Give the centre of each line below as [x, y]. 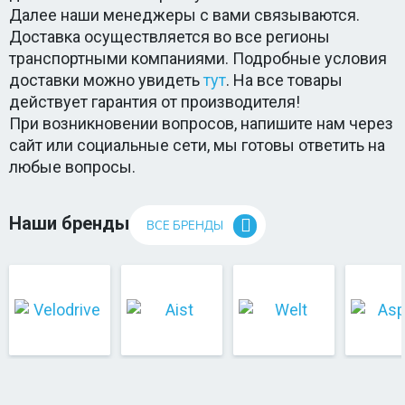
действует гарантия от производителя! [155, 102]
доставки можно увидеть [106, 80]
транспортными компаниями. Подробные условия [198, 58]
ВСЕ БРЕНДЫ [185, 226]
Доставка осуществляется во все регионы [170, 37]
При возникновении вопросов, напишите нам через [201, 123]
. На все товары [284, 80]
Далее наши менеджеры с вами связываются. [184, 15]
